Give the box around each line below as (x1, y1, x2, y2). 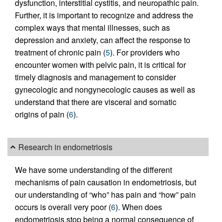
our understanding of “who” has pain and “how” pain (15, 188, 196, 200)
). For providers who (110, 47, 180, 58)
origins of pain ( (15, 109, 69, 120)
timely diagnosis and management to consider (15, 71, 176, 83)
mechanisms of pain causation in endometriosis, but (15, 176, 196, 188)
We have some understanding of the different (15, 164, 172, 175)
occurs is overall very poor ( (15, 201, 111, 213)
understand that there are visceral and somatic (15, 96, 176, 108)
